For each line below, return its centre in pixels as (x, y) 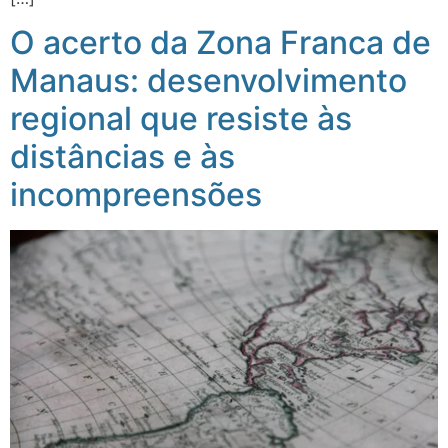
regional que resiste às (181, 118)
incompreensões (136, 194)
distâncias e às (122, 156)
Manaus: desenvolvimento (208, 80)
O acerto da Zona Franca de (220, 42)
